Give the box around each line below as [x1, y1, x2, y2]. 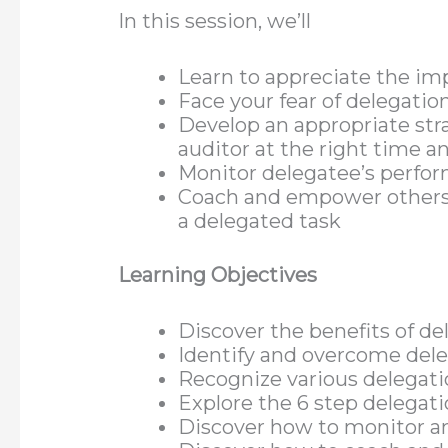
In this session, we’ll [118, 9, 312, 34]
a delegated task [178, 209, 342, 234]
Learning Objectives [118, 263, 318, 288]
